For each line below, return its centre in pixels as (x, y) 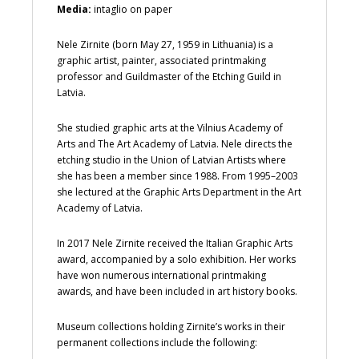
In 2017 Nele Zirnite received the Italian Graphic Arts (175, 243)
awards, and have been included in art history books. (177, 291)
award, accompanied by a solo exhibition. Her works (176, 259)
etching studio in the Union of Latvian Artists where (171, 159)
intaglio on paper (132, 9)
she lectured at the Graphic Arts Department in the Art (179, 192)
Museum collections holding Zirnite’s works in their (171, 326)
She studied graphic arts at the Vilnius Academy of (170, 127)
